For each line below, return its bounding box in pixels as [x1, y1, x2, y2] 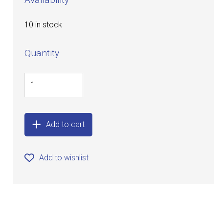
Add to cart [46, 120, 85, 130]
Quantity [24, 47, 60, 59]
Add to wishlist [39, 153, 89, 163]
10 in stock [24, 20, 63, 30]
